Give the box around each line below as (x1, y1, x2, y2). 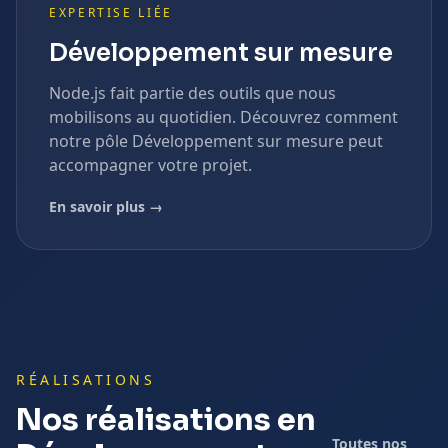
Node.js (49, 82, 106, 104)
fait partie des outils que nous (106, 82, 336, 104)
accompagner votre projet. (49, 154, 252, 176)
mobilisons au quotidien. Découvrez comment (49, 106, 398, 128)
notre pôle (49, 130, 132, 152)
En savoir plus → (49, 197, 163, 216)
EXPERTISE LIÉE (49, 4, 173, 21)
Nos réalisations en (16, 401, 316, 439)
